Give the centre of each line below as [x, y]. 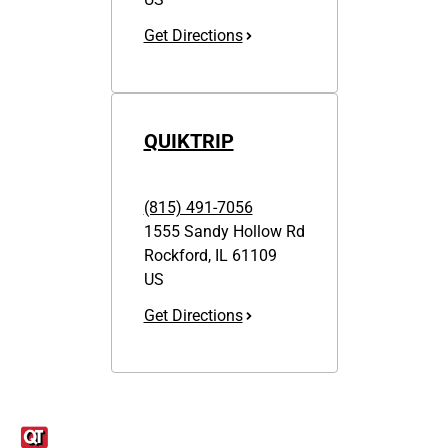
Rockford [175, 255]
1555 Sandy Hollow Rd [224, 231]
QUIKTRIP [188, 141]
